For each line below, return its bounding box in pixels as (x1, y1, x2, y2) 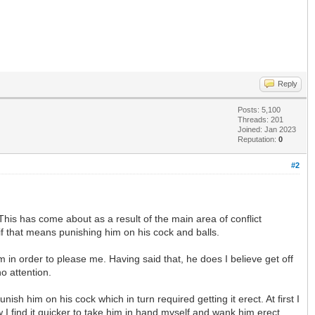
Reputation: (238, 134, 278, 143)
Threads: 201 (238, 115, 283, 124)
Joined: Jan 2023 (238, 124, 296, 134)
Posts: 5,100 (238, 105, 281, 114)
